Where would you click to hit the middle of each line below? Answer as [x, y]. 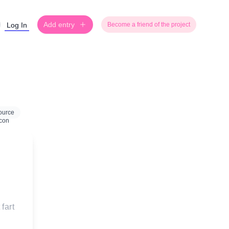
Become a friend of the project [149, 25]
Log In [17, 25]
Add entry [59, 25]
